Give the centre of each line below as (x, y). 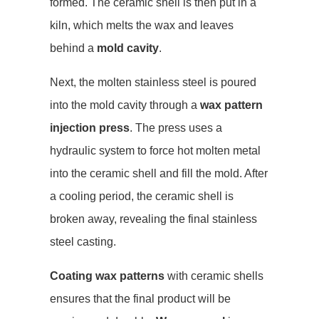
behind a (73, 48)
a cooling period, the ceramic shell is (142, 196)
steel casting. (83, 242)
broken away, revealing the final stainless (153, 219)
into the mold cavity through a (125, 105)
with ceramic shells (214, 276)
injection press (90, 128)
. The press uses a (176, 128)
